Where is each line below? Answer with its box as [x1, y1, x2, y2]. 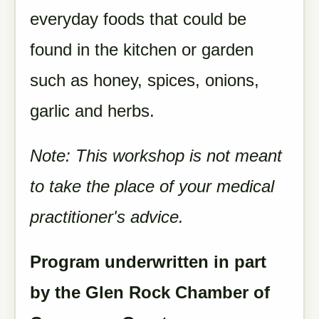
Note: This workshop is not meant [30, 146, 282, 165]
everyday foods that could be [30, 9, 246, 28]
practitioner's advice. [30, 207, 184, 226]
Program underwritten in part [30, 252, 266, 271]
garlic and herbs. [30, 101, 155, 120]
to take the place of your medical [30, 177, 274, 196]
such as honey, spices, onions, [30, 70, 259, 90]
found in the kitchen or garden [30, 40, 253, 59]
